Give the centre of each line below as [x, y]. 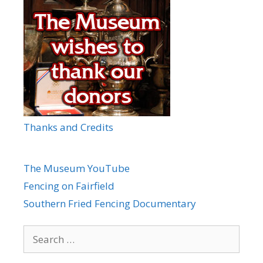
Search [38, 232]
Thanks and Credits [68, 127]
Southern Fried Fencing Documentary [110, 203]
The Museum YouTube [77, 168]
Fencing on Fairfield [69, 186]
